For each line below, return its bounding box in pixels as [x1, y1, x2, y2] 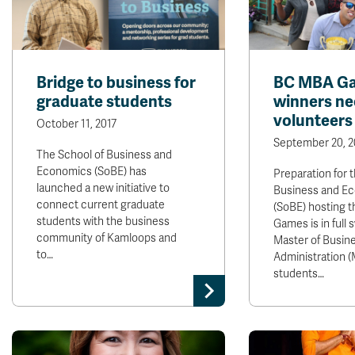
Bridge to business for [36, 73, 196, 93]
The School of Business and [36, 148, 172, 162]
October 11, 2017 [36, 117, 116, 131]
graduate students [36, 92, 172, 112]
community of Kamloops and [36, 231, 177, 245]
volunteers [273, 111, 353, 131]
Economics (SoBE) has [36, 165, 147, 178]
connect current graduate [36, 198, 165, 212]
